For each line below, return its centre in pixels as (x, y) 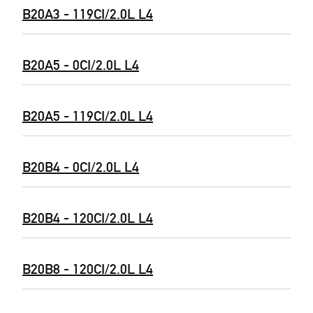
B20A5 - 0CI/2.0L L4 (81, 65)
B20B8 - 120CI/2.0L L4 (88, 269)
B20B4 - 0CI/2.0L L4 (81, 167)
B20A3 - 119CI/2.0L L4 (88, 14)
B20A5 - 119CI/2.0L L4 (88, 116)
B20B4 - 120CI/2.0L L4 (88, 218)
